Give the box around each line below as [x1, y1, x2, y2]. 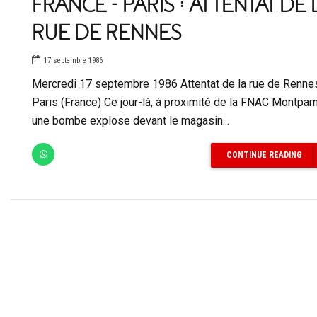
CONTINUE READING [226, 150, 302, 161]
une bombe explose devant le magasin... [32, 113, 229, 127]
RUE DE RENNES [32, 22, 182, 44]
